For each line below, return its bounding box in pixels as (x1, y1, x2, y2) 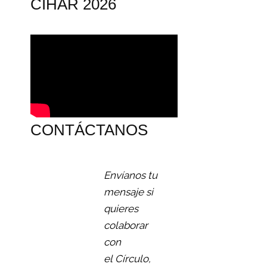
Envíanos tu (103, 169, 157, 182)
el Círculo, (103, 253, 151, 265)
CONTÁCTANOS (30, 121, 148, 139)
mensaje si (103, 186, 153, 198)
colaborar (103, 219, 148, 232)
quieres (103, 203, 138, 215)
